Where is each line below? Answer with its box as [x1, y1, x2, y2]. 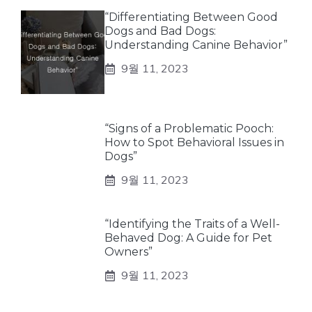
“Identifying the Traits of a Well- [104, 217, 280, 231]
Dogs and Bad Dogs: [104, 24, 216, 38]
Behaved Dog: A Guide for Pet [104, 231, 272, 244]
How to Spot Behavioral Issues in [104, 136, 284, 149]
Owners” [104, 245, 153, 258]
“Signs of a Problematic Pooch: [104, 122, 274, 135]
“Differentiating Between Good [104, 10, 278, 24]
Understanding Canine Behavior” [104, 38, 288, 52]
